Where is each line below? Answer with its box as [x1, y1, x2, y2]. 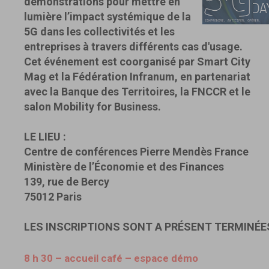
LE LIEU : [24, 130, 66, 143]
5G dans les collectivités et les [24, 25, 175, 38]
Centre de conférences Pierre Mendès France [24, 145, 249, 158]
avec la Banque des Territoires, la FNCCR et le [24, 85, 250, 98]
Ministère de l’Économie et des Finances [24, 160, 224, 173]
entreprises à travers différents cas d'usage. [24, 40, 243, 53]
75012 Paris [24, 190, 82, 203]
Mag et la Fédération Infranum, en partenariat [24, 70, 250, 83]
